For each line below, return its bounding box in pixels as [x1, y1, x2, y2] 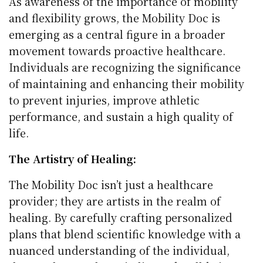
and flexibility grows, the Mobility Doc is [9, 9, 221, 25]
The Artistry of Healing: [9, 150, 137, 166]
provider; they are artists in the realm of [9, 193, 221, 208]
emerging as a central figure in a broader [9, 26, 226, 42]
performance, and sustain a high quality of [9, 108, 234, 124]
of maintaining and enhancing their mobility [9, 75, 245, 91]
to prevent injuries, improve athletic [9, 92, 200, 107]
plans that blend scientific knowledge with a [9, 225, 241, 241]
